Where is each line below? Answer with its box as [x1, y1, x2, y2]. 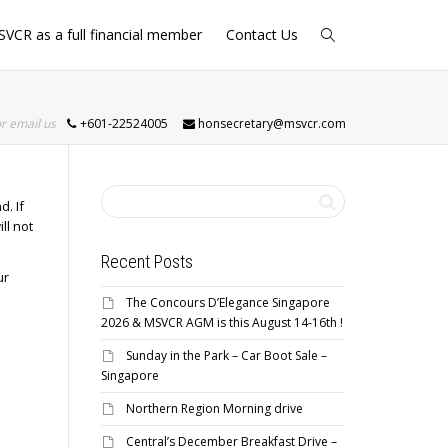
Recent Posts [101, 251, 193, 272]
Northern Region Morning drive [126, 400, 303, 417]
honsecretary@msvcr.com [195, 115, 346, 132]
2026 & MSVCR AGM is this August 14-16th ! [101, 314, 343, 331]
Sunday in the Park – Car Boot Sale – [126, 347, 327, 364]
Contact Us [226, 25, 298, 44]
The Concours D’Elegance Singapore [126, 294, 330, 311]
